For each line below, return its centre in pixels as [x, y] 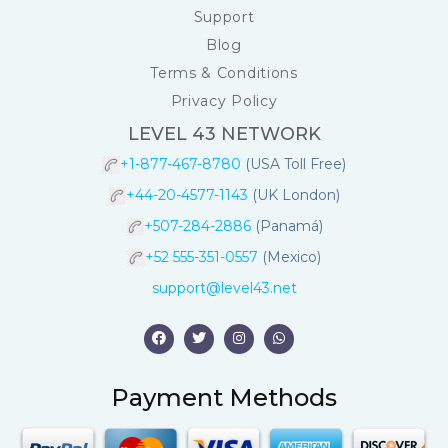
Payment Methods [224, 397]
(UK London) [296, 194]
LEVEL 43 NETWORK [224, 133]
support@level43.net [224, 287]
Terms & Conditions [224, 72]
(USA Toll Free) [295, 163]
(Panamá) [288, 225]
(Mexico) [291, 256]
